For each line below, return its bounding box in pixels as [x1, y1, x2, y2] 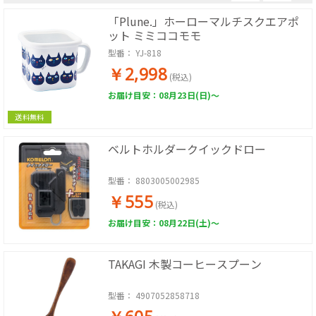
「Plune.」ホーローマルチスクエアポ [108, 13, 299, 30]
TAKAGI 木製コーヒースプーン [108, 255, 262, 272]
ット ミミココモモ [108, 27, 201, 44]
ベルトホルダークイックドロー [108, 140, 266, 157]
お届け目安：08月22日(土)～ [108, 217, 219, 229]
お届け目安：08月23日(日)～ [108, 89, 219, 101]
